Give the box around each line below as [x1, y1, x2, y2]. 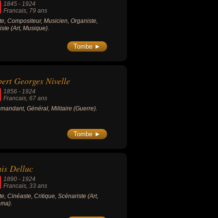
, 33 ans [26, 182, 48, 190]
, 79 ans [26, 7, 48, 14]
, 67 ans [26, 95, 48, 102]
